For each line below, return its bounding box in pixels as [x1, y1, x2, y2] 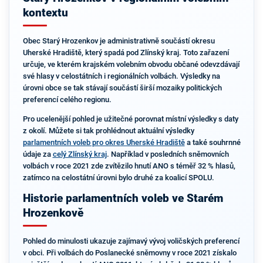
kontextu [22, 6, 68, 19]
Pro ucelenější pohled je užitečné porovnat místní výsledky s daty [22, 114, 238, 123]
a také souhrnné [184, 138, 241, 147]
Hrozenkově [22, 206, 83, 220]
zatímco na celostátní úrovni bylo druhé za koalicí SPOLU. [22, 173, 214, 182]
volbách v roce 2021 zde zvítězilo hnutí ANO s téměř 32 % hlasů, [22, 161, 235, 170]
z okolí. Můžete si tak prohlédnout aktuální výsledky [22, 126, 194, 135]
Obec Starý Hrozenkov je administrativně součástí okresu [22, 36, 215, 46]
